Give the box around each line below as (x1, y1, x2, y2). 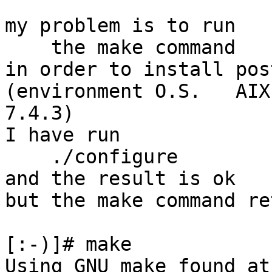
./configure (5, 146, 51, 168)
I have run (5, 124, 120, 146)
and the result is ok (5, 168, 236, 190)
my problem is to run (5, 15, 236, 37)
